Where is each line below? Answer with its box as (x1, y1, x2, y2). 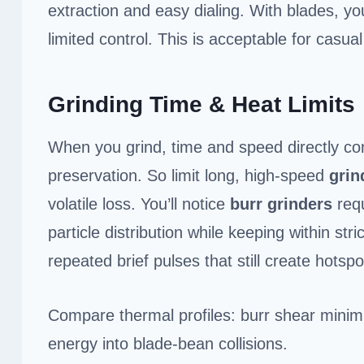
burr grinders (230, 194, 332, 213)
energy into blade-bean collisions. (48, 334, 288, 353)
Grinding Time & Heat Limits (48, 91, 355, 117)
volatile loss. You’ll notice (48, 194, 230, 213)
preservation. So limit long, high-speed (48, 166, 329, 184)
